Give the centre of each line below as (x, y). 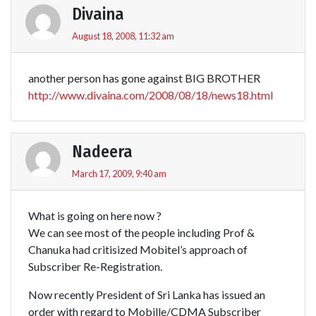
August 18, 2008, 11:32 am (123, 36)
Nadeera (102, 151)
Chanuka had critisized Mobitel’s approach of (138, 249)
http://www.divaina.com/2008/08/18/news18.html (151, 95)
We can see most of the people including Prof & (141, 232)
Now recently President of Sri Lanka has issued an (147, 294)
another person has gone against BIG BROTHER (144, 78)
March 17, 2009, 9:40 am (119, 173)
